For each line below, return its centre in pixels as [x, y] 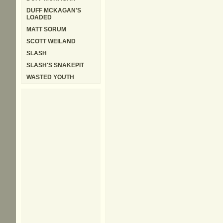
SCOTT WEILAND [51, 41]
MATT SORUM [46, 29]
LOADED [39, 17]
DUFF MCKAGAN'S [54, 10]
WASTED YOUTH [50, 77]
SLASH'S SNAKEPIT [55, 65]
